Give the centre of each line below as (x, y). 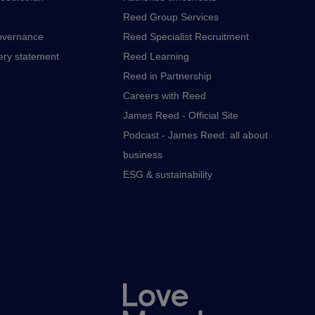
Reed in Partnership (167, 76)
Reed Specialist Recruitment (186, 37)
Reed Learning (156, 56)
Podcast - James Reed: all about (195, 135)
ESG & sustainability (168, 174)
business (143, 155)
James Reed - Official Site (181, 115)
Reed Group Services (171, 17)
